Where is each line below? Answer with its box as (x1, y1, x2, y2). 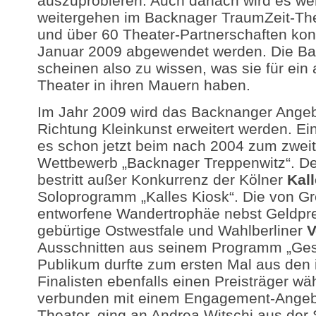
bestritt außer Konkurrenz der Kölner (37, 171, 287, 188)
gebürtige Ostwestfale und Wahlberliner (37, 221, 307, 238)
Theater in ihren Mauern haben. (37, 77, 250, 94)
